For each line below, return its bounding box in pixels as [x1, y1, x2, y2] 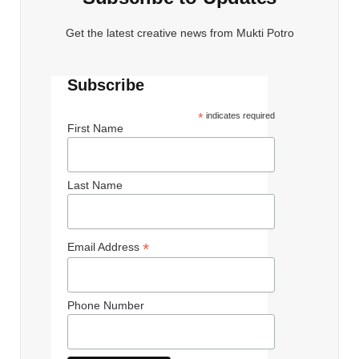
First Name [67, 121, 123, 135]
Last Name [67, 178, 123, 192]
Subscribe [67, 75, 144, 94]
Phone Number [67, 298, 144, 312]
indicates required [204, 110, 276, 120]
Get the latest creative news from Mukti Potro [65, 26, 294, 39]
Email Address [67, 240, 143, 253]
